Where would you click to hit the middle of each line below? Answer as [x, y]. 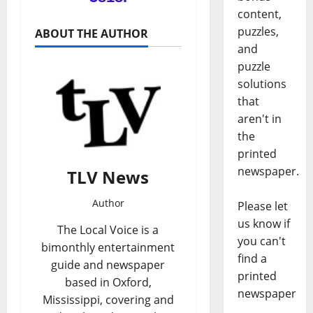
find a [252, 259]
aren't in [259, 119]
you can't [261, 241]
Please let [262, 206]
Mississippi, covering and [108, 299]
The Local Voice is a [108, 230]
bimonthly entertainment [108, 247]
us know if [263, 224]
